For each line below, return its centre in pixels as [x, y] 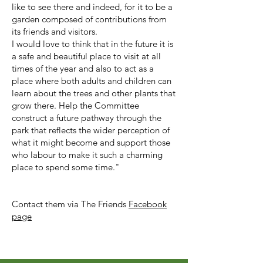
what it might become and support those [91, 142]
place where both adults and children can [92, 81]
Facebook [148, 204]
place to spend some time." [66, 167]
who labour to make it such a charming [87, 155]
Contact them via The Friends [70, 204]
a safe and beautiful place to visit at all [86, 56]
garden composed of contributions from [89, 19]
